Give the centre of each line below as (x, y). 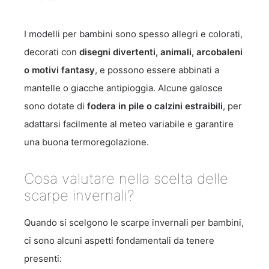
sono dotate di (56, 106)
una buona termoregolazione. (86, 142)
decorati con (52, 52)
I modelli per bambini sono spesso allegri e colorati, (133, 34)
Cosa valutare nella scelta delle (126, 178)
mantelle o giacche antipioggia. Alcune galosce (123, 88)
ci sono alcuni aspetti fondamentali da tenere (119, 240)
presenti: (43, 258)
